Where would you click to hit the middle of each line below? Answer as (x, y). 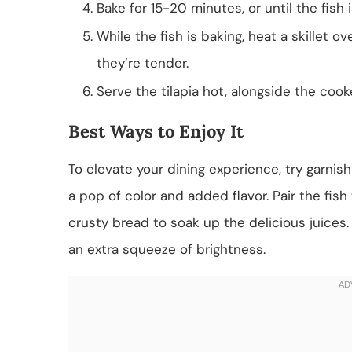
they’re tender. (143, 62)
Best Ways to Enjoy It (156, 131)
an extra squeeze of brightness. (167, 249)
